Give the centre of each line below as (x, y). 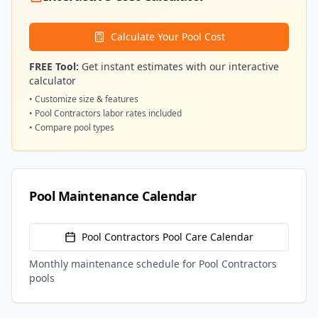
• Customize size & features (84, 99)
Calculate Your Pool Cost (168, 37)
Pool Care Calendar (207, 237)
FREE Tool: (54, 66)
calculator (53, 81)
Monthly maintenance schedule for (114, 264)
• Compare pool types (72, 127)
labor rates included (141, 113)
